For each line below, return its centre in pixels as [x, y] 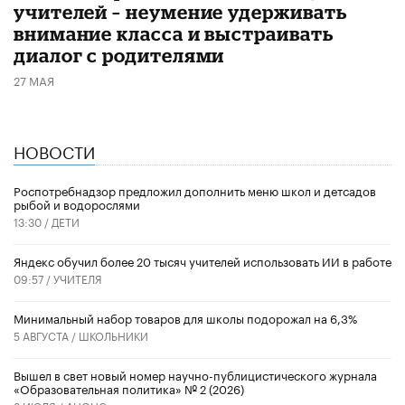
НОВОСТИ [54, 150]
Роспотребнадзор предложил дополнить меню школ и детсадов [195, 189]
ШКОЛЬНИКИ [113, 334]
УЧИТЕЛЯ [78, 278]
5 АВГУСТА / [46, 334]
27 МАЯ [34, 79]
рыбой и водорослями [77, 203]
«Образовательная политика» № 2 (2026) [129, 387]
